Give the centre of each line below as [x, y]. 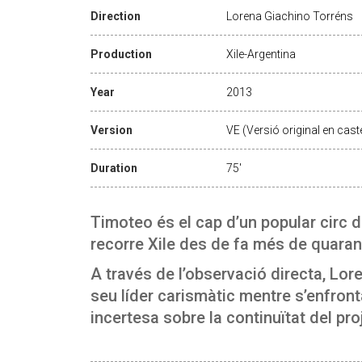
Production [121, 54]
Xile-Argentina [261, 54]
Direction [116, 16]
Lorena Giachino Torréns [290, 16]
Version [112, 130]
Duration [114, 168]
